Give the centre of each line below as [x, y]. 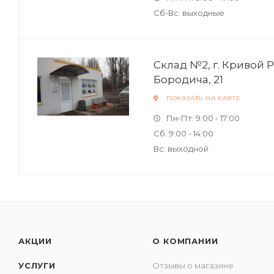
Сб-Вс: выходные [189, 13]
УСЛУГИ [37, 265]
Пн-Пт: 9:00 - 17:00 [203, 118]
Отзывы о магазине [193, 265]
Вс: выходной [181, 149]
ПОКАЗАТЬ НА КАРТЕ [203, 98]
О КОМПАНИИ [185, 241]
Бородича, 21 [188, 80]
